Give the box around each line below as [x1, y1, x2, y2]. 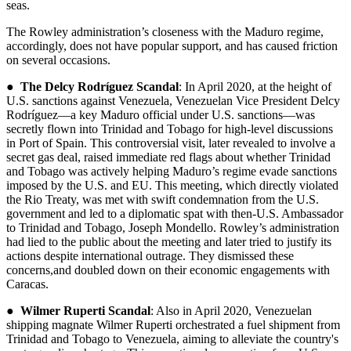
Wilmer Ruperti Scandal [20, 303, 150, 317]
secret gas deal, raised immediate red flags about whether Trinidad [6, 150, 331, 164]
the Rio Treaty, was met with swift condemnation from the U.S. [6, 192, 319, 206]
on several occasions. [6, 52, 110, 67]
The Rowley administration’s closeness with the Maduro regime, [6, 24, 324, 38]
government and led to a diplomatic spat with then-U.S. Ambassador [6, 206, 343, 220]
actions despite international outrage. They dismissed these [6, 248, 294, 262]
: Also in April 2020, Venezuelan [150, 303, 312, 317]
